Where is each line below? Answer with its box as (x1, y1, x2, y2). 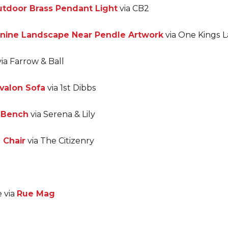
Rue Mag (17, 189, 55, 198)
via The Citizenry (25, 136, 94, 146)
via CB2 (118, 4, 149, 13)
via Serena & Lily (28, 109, 95, 119)
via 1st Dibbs (45, 83, 96, 93)
